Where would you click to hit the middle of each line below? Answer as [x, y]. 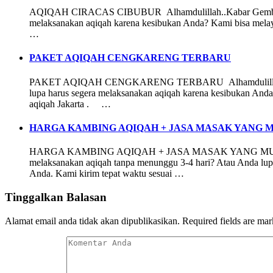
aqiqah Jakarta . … [70, 104]
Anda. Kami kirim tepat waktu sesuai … [107, 174]
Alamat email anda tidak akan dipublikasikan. [92, 221]
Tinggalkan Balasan [56, 197]
